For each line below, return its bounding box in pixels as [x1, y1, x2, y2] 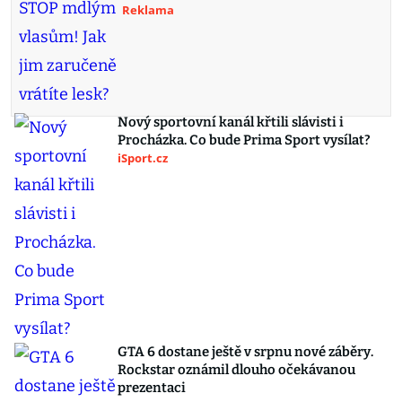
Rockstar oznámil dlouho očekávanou [118, 362, 355, 379]
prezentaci [118, 380, 186, 397]
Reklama [122, 2, 174, 19]
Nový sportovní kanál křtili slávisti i [118, 114, 344, 131]
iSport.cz [118, 150, 168, 167]
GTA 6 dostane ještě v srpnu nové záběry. [118, 344, 373, 361]
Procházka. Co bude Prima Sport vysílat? [118, 132, 371, 149]
